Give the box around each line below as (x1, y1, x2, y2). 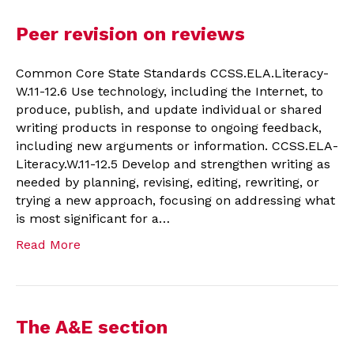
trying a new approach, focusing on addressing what (16, 192, 335, 208)
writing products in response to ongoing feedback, (16, 119, 322, 135)
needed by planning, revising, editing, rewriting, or (16, 174, 319, 190)
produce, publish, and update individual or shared (16, 101, 322, 117)
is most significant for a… (16, 210, 170, 226)
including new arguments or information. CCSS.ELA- (16, 137, 338, 153)
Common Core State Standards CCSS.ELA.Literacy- (16, 65, 329, 81)
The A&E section (16, 315, 168, 338)
